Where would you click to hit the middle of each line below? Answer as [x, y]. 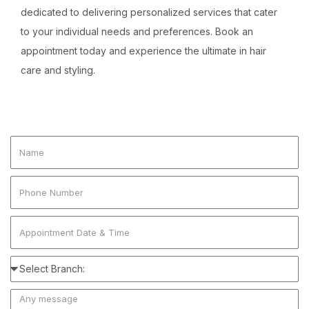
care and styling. [58, 70]
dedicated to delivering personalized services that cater [149, 12]
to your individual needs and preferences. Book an [137, 31]
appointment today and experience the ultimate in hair [143, 51]
